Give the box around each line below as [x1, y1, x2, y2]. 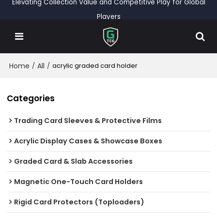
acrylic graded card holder [52, 61, 138, 70]
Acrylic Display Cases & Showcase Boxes [14, 136, 163, 146]
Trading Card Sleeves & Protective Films [14, 116, 162, 126]
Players [96, 12, 121, 21]
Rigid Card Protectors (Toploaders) [14, 197, 145, 207]
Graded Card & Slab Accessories [14, 156, 133, 167]
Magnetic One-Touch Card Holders [14, 177, 143, 187]
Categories [7, 92, 55, 104]
